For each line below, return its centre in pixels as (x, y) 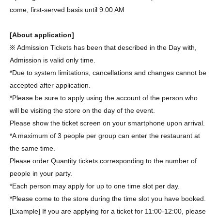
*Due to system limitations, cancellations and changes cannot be (108, 73)
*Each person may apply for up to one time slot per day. (95, 186)
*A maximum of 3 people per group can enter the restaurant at (105, 136)
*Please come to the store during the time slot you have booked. (108, 199)
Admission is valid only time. (53, 60)
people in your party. (41, 173)
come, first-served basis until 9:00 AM (67, 10)
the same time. (32, 148)
